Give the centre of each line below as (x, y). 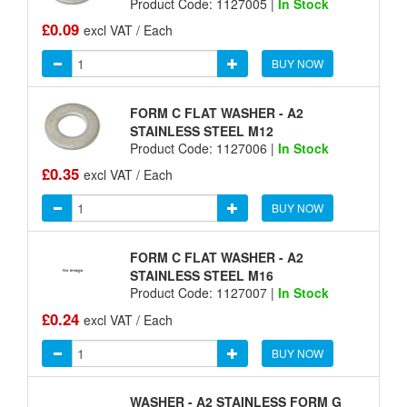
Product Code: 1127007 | (203, 293)
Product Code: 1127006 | (203, 148)
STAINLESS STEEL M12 (201, 130)
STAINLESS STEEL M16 (201, 276)
